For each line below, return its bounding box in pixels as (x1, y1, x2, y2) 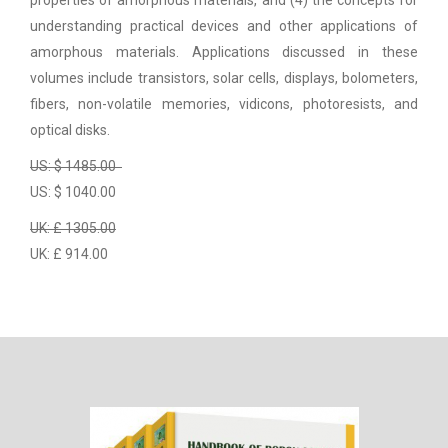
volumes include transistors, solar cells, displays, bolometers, (30, 70, 418, 87)
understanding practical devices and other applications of (30, 18, 418, 35)
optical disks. (30, 122, 110, 139)
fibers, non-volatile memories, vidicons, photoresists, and (30, 96, 418, 113)
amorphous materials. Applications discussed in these (30, 44, 418, 61)
